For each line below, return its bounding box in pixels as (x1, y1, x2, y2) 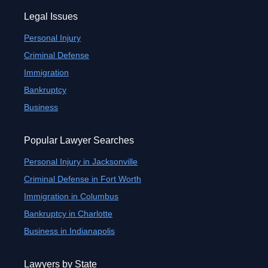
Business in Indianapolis (24, 226, 115, 236)
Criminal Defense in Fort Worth (24, 174, 141, 184)
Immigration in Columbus (24, 191, 118, 201)
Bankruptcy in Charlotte (24, 209, 112, 218)
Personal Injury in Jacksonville (24, 157, 138, 166)
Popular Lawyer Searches (24, 135, 134, 145)
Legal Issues (24, 11, 78, 22)
